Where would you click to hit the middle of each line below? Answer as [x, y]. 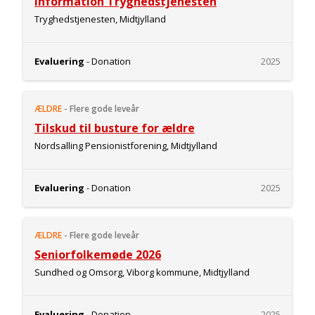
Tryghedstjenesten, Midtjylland [100, 19]
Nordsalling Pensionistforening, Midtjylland [126, 146]
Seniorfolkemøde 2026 [98, 255]
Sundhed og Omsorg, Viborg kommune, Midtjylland [142, 272]
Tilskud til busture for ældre [115, 128]
